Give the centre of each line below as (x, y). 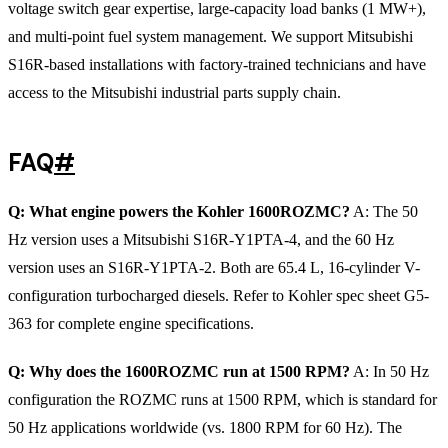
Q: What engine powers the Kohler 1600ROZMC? (179, 211)
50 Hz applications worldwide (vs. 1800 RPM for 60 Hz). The (205, 427)
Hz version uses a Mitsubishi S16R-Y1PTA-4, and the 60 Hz (201, 239)
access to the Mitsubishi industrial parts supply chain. (174, 92)
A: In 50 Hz (389, 371)
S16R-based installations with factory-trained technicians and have (217, 64)
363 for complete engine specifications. (131, 323)
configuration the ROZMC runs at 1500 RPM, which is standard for (222, 399)
